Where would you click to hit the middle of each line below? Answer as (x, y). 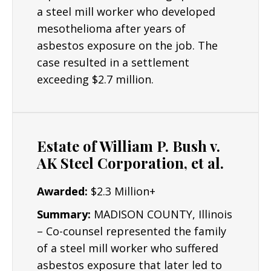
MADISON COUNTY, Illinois (163, 214)
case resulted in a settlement (113, 62)
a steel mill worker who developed (126, 11)
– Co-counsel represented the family (132, 231)
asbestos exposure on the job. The (127, 45)
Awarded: (64, 191)
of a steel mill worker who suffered (128, 248)
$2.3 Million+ (123, 191)
